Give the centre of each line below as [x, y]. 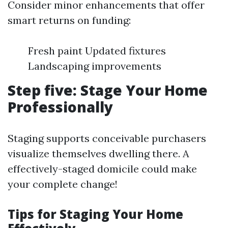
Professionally [60, 107]
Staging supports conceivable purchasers [107, 138]
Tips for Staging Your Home [95, 214]
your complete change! [63, 184]
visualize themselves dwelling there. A [98, 153]
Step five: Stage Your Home [108, 90]
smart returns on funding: [69, 20]
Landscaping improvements [95, 66]
